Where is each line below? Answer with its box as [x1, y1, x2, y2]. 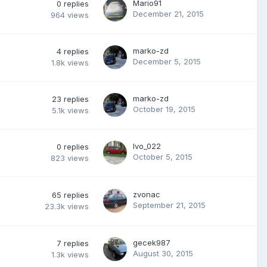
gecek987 [133, 237, 170, 247]
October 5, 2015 [133, 151, 193, 162]
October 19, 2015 [133, 104, 195, 114]
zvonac [133, 189, 160, 199]
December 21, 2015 [133, 8, 204, 18]
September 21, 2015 [133, 200, 206, 210]
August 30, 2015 [133, 248, 193, 258]
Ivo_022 [133, 141, 161, 151]
